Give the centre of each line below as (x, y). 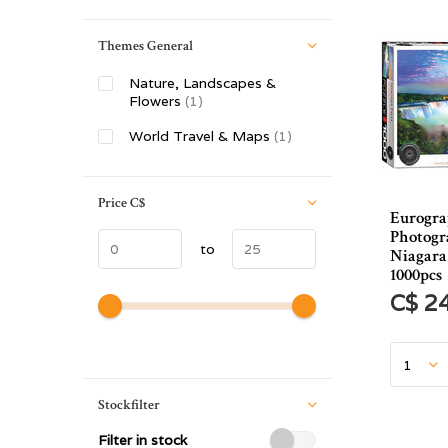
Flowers (157, 101)
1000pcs (416, 275)
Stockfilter (129, 405)
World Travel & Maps (201, 136)
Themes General (145, 46)
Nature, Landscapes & (202, 83)
